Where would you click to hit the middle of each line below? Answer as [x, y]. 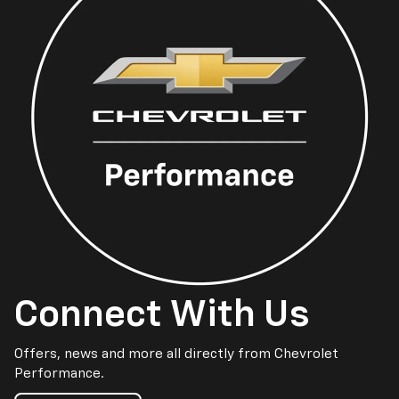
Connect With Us [162, 315]
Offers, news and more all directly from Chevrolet [176, 354]
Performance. [59, 373]
